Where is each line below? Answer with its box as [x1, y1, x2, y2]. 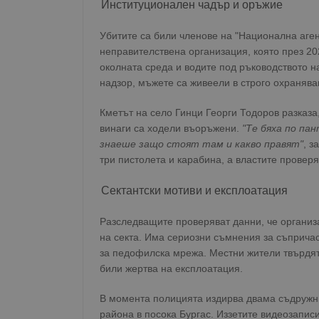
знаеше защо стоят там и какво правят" [100, 138, 303, 150]
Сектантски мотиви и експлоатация [101, 184, 288, 197]
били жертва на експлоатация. [100, 263, 243, 274]
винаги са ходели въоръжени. [100, 122, 242, 134]
